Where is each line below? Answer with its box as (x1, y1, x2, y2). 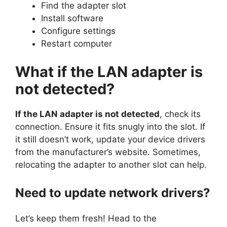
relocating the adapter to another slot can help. (15, 159, 207, 170)
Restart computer (41, 39, 112, 49)
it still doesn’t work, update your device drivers (15, 134, 205, 144)
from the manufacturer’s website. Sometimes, (15, 146, 201, 157)
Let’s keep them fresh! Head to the (15, 213, 157, 224)
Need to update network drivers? (15, 185, 210, 201)
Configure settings (41, 26, 116, 36)
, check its (160, 108, 201, 119)
